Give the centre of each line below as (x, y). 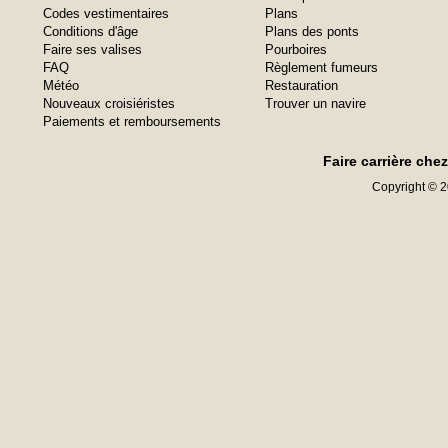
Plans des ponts (312, 31)
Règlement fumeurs (321, 67)
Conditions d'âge (90, 31)
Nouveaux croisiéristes (109, 103)
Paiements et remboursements (132, 121)
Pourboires (296, 49)
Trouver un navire (315, 103)
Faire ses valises (92, 49)
